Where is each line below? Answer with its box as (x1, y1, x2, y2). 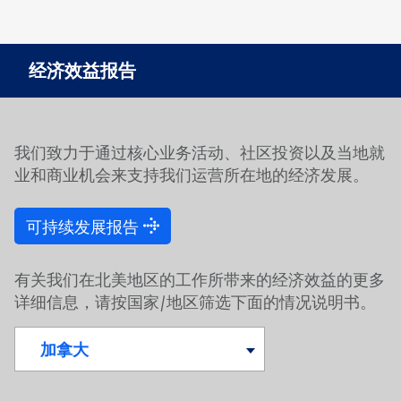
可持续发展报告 (26, 212, 139, 239)
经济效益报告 (29, 60, 136, 81)
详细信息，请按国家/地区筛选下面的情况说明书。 (14, 287, 376, 314)
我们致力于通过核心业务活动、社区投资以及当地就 (14, 138, 385, 165)
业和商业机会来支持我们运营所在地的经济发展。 (14, 160, 369, 187)
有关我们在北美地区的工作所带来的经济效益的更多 (14, 265, 385, 292)
